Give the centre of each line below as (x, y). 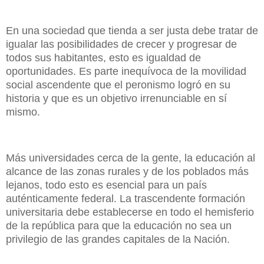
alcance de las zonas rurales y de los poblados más (127, 171)
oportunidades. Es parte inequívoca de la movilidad (126, 72)
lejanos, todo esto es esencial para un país (106, 185)
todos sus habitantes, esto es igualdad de (103, 58)
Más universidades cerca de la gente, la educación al (131, 158)
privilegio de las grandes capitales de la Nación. (119, 239)
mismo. (24, 112)
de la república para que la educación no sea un (119, 225)
